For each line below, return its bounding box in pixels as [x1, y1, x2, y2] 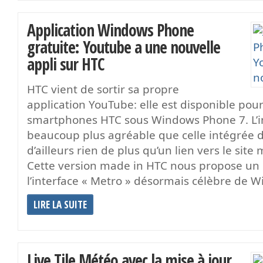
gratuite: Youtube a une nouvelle [27, 35, 220, 58]
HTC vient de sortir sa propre [27, 81, 179, 97]
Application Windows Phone [27, 18, 194, 41]
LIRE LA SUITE [33, 197, 87, 211]
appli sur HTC [27, 52, 104, 75]
